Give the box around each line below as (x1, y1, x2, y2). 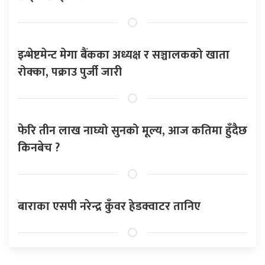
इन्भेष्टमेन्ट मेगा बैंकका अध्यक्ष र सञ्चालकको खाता (18, 45, 230, 66)
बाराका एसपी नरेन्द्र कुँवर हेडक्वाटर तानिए (18, 196, 201, 217)
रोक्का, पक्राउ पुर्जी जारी (18, 62, 122, 83)
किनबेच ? (18, 138, 60, 159)
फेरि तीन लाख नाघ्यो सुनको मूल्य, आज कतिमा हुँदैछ (18, 121, 247, 141)
